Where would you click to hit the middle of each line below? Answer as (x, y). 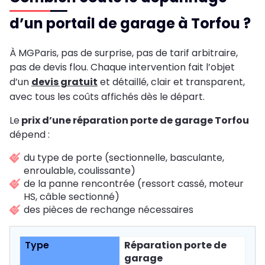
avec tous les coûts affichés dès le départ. (107, 96)
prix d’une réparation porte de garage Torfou (134, 120)
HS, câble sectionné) (72, 196)
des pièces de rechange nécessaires (109, 209)
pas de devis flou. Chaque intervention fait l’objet (122, 67)
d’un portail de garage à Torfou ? (130, 23)
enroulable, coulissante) (80, 170)
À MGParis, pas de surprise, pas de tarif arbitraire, (124, 53)
